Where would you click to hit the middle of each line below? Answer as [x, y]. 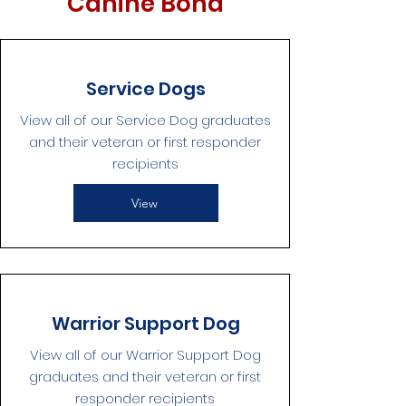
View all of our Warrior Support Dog [145, 355]
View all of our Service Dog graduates [145, 120]
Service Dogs [146, 89]
